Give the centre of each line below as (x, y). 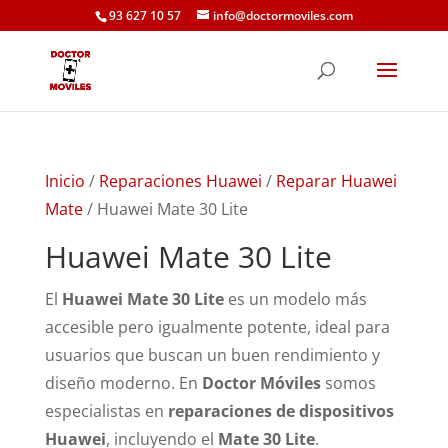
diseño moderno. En (123, 383)
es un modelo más (295, 299)
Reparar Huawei (336, 181)
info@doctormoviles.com (282, 15)
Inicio (64, 181)
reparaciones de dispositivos (280, 411)
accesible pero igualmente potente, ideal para (217, 327)
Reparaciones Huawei (180, 181)
